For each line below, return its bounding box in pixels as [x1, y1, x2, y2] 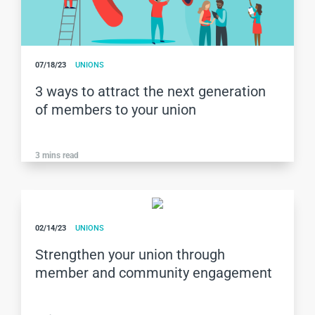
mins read [42, 150, 79, 160]
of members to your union [35, 101, 196, 118]
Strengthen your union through [35, 246, 225, 263]
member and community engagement [35, 264, 272, 281]
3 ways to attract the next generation [35, 82, 266, 100]
